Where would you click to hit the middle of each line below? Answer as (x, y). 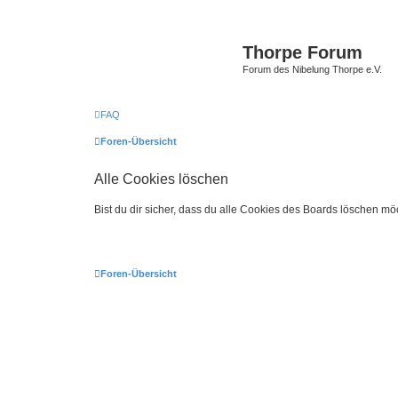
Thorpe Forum (302, 52)
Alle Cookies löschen (161, 179)
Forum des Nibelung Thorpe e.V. (312, 69)
